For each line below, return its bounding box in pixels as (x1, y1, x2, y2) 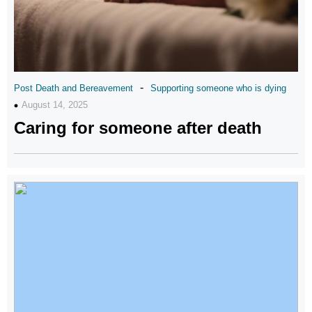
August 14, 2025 (22, 100, 88, 110)
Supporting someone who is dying (150, 83, 286, 93)
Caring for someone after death (14, 118, 262, 137)
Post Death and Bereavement (14, 83, 133, 93)
